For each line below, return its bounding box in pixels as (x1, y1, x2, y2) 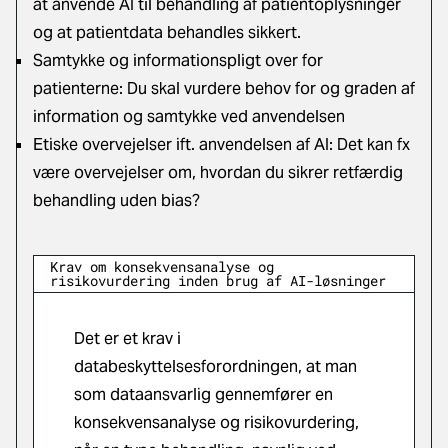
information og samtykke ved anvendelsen (33, 106, 345, 127)
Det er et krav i (74, 328, 181, 349)
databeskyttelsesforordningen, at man (74, 356, 357, 377)
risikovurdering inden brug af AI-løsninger (50, 271, 386, 290)
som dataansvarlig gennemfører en (74, 384, 333, 405)
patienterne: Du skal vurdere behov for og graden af (33, 78, 415, 99)
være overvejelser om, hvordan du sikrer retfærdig (33, 162, 403, 183)
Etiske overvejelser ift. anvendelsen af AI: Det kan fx (33, 134, 410, 155)
